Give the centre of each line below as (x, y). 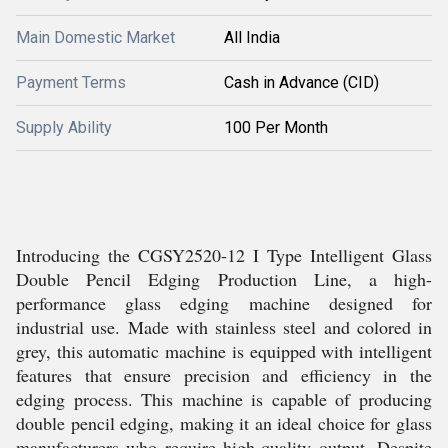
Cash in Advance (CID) (301, 82)
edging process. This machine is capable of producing (224, 399)
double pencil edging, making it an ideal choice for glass (224, 423)
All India (252, 37)
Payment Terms (71, 82)
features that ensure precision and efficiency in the (224, 375)
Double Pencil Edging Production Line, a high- (224, 279)
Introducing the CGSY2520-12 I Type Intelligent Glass (224, 255)
